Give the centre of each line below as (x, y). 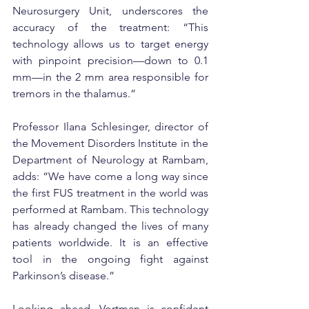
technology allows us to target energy (110, 43)
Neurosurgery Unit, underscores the (110, 10)
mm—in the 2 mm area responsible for (110, 77)
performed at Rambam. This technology (110, 209)
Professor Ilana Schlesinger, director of (110, 126)
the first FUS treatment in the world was (110, 192)
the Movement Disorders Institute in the (110, 143)
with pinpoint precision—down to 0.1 (110, 60)
